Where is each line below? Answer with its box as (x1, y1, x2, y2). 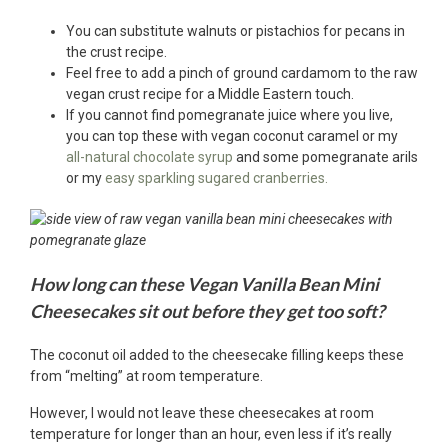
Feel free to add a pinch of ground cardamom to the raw (66, 64, 418, 81)
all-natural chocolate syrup (66, 148, 233, 165)
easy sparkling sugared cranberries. (105, 169, 328, 186)
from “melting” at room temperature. (30, 367, 263, 384)
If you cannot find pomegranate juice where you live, (66, 106, 393, 123)
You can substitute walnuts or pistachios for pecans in (66, 22, 405, 39)
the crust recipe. (66, 43, 167, 60)
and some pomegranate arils (233, 148, 418, 165)
